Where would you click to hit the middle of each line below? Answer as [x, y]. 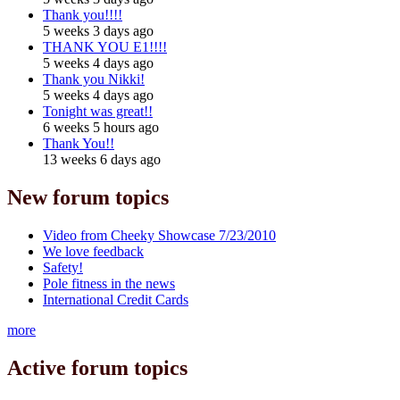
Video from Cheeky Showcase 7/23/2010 [159, 235]
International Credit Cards [116, 299]
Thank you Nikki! [94, 79]
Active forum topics [97, 367]
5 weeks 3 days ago [98, 30]
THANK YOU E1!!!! [105, 46]
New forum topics [88, 197]
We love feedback [93, 251]
